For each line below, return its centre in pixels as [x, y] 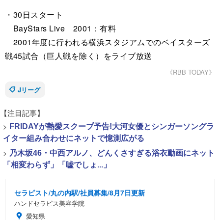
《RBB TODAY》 [191, 72]
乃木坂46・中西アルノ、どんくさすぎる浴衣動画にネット [112, 153]
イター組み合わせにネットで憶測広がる [74, 138]
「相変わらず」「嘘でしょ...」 [57, 165]
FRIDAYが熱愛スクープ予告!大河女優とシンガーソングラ [112, 126]
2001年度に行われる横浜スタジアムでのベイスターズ [108, 42]
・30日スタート [34, 14]
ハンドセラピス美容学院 [49, 203]
